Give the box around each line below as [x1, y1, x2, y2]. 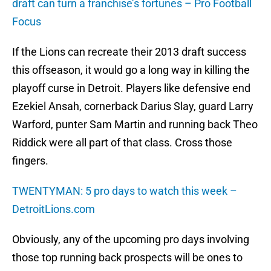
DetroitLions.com [12, 203, 95, 216]
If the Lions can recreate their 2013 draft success [12, 45, 246, 59]
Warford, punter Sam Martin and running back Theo [12, 118, 258, 131]
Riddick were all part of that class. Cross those [12, 136, 232, 149]
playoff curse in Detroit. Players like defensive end [12, 82, 250, 95]
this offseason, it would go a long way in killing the [12, 64, 250, 77]
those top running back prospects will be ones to [12, 251, 243, 264]
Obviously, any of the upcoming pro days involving [12, 233, 249, 246]
